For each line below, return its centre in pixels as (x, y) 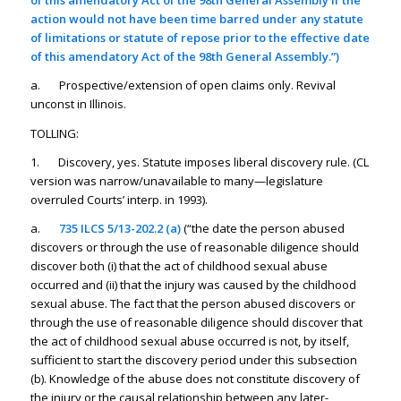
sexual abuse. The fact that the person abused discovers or (192, 303)
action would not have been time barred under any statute (196, 19)
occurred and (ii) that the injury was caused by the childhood (193, 284)
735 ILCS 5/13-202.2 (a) (121, 228)
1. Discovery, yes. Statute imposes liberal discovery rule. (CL (199, 162)
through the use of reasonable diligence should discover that (196, 322)
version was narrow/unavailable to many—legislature (176, 180)
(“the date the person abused (264, 228)
